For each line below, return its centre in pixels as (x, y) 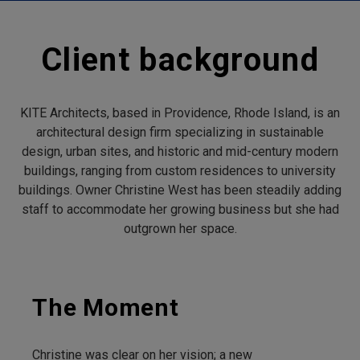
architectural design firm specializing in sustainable (180, 132)
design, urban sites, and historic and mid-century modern (180, 151)
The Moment (106, 308)
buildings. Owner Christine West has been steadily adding (180, 190)
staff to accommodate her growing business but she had (180, 209)
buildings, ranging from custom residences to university (180, 171)
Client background (180, 60)
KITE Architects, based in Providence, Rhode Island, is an (180, 113)
